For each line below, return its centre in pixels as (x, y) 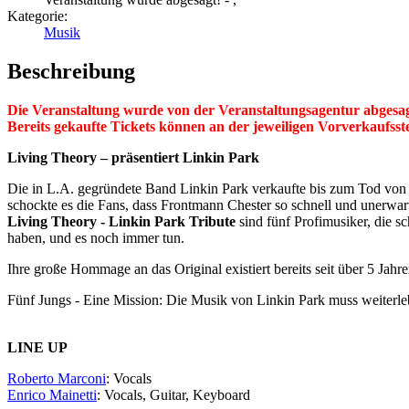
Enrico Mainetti (52, 394)
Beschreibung (71, 72)
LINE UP (37, 347)
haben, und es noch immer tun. (96, 237)
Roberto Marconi (57, 378)
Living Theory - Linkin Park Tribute (123, 221)
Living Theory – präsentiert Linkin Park (133, 157)
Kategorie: (37, 16)
